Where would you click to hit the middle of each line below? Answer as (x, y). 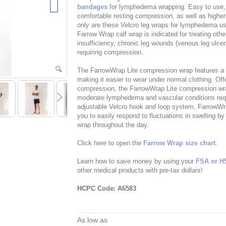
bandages (92, 7)
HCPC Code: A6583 (106, 189)
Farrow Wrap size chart (179, 143)
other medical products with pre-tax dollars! (140, 171)
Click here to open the (110, 143)
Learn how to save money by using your (136, 161)
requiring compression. (110, 52)
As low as (92, 220)
